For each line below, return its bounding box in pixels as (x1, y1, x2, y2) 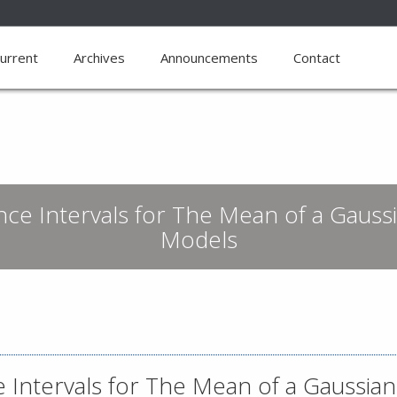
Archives (73, 49, 125, 66)
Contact (292, 49, 340, 66)
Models (160, 223, 237, 255)
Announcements (160, 49, 258, 66)
